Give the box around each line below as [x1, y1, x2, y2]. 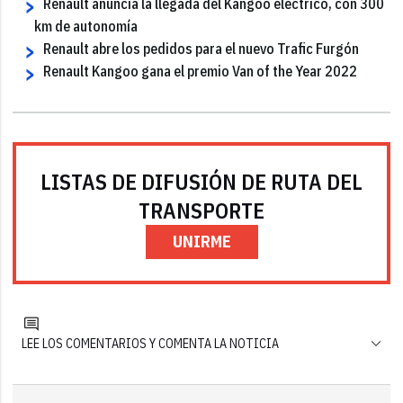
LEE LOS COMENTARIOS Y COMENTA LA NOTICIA [22, 335, 280, 352]
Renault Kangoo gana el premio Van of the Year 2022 [43, 61, 358, 80]
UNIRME [172, 230, 231, 252]
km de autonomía [34, 16, 139, 35]
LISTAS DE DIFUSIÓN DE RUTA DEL [40, 166, 363, 196]
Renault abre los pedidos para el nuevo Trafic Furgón [43, 39, 360, 58]
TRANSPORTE [139, 195, 264, 225]
